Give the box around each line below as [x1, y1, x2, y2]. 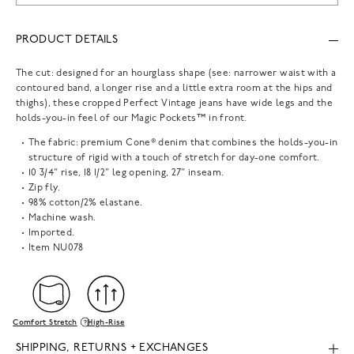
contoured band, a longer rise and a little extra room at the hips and [16, 83, 333, 93]
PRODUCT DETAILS [16, 34, 119, 47]
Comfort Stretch [13, 317, 77, 327]
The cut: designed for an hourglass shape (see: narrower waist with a [16, 68, 337, 78]
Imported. [28, 228, 75, 238]
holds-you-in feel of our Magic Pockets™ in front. [16, 113, 247, 123]
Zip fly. [28, 183, 60, 193]
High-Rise [87, 317, 125, 327]
